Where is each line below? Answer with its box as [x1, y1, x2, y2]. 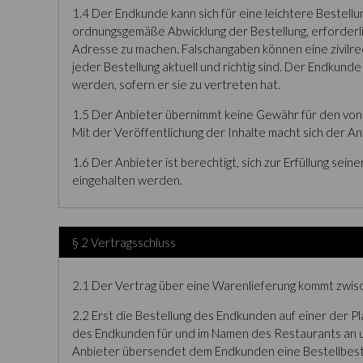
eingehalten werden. [72, 173, 182, 187]
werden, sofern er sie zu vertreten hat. [72, 77, 280, 92]
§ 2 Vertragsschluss [72, 235, 176, 250]
